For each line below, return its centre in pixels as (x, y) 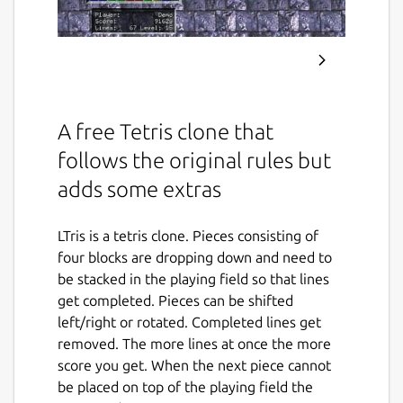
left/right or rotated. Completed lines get (189, 322)
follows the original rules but (194, 160)
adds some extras (139, 189)
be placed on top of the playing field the (185, 386)
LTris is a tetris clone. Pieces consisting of (188, 235)
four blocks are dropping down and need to (195, 257)
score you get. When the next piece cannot (194, 365)
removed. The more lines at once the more (194, 343)
